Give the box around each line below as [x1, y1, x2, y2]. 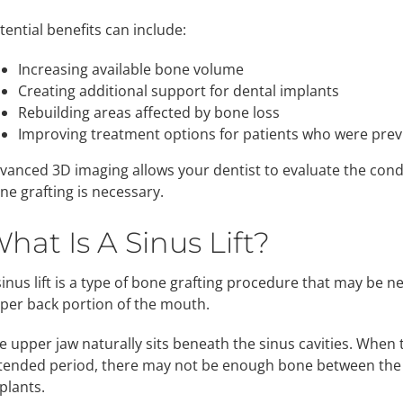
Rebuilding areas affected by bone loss [17, 102, 280, 122]
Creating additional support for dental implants [17, 80, 339, 101]
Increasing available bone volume [17, 58, 244, 79]
